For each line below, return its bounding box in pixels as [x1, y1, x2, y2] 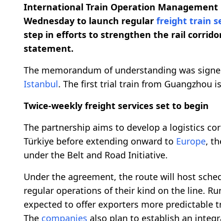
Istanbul [24, 77, 58, 90]
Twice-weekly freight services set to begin [24, 99, 209, 111]
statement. [24, 42, 74, 54]
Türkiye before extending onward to [24, 135, 176, 147]
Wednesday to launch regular [24, 14, 156, 27]
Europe [176, 135, 206, 147]
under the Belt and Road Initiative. [24, 148, 168, 161]
